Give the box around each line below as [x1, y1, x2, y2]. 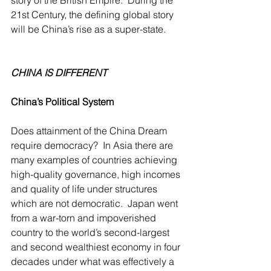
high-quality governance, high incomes [11, 168, 183, 180]
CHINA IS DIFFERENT [11, 67, 107, 79]
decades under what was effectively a [11, 255, 177, 267]
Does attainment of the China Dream [11, 125, 169, 137]
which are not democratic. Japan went [11, 197, 180, 209]
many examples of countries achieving [11, 154, 180, 166]
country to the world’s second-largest [11, 226, 172, 238]
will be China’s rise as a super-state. [11, 23, 166, 35]
